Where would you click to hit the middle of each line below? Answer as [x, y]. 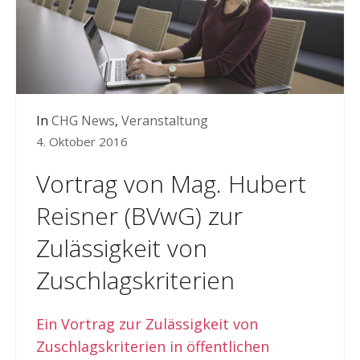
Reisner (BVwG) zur [139, 215]
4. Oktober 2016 [82, 141]
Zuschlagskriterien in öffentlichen [152, 346]
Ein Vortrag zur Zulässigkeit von [147, 323]
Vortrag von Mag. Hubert [171, 183]
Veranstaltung [165, 120]
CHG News [83, 120]
